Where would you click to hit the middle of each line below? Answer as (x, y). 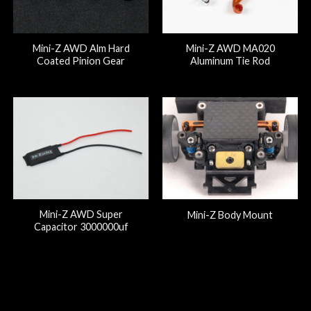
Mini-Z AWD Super (81, 214)
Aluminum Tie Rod (230, 60)
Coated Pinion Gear (81, 60)
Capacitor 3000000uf (81, 226)
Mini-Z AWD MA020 (230, 48)
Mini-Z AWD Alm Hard (81, 48)
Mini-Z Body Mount (230, 215)
